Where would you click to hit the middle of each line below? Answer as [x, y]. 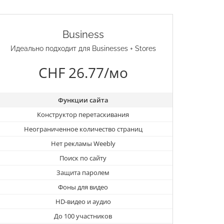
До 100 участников [83, 216]
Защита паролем [83, 173]
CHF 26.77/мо [83, 73]
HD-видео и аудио [83, 202]
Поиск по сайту [83, 158]
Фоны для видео [83, 187]
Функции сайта [83, 100]
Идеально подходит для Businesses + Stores [83, 49]
